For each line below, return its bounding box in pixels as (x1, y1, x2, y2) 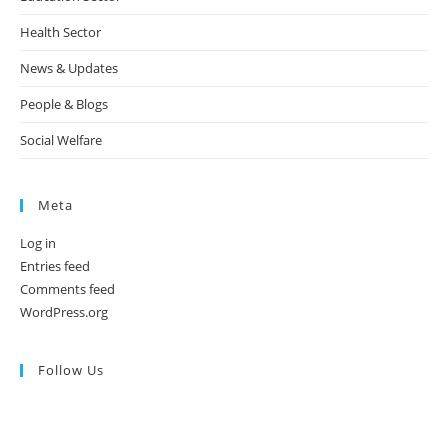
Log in (20, 234, 56, 253)
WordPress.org (20, 303, 108, 322)
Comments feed (20, 280, 115, 299)
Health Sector (20, 23, 101, 42)
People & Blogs (20, 95, 108, 114)
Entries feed (20, 257, 90, 276)
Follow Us (38, 361, 104, 380)
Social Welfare (20, 131, 102, 150)
